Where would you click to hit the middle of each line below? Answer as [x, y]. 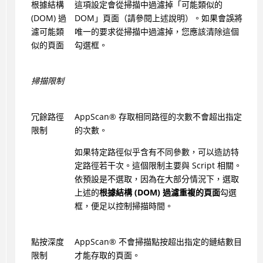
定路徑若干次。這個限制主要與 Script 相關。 [158, 166]
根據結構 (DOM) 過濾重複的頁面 [159, 193]
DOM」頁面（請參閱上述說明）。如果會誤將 [158, 18]
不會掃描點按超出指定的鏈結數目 [179, 242]
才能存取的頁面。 [107, 255]
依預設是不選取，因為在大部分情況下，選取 [156, 179]
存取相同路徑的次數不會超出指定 [179, 117]
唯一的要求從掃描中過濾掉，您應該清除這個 [156, 32]
